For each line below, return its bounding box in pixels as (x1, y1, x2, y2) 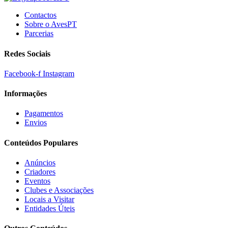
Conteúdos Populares (4, 138, 78, 147)
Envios (24, 118, 47, 127)
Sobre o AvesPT (24, 20, 77, 29)
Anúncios (24, 158, 55, 167)
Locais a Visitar (24, 195, 74, 204)
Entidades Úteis (24, 204, 75, 213)
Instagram (43, 69, 74, 78)
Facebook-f (4, 69, 41, 78)
